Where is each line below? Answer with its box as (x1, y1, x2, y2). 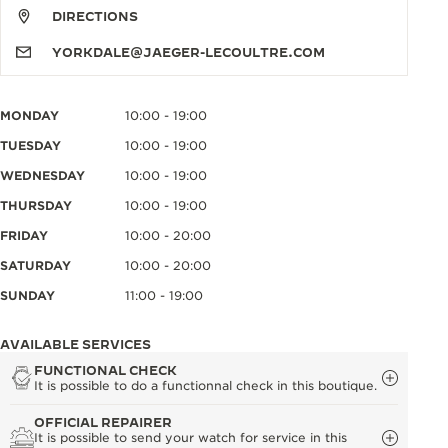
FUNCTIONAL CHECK (34, 363, 177, 377)
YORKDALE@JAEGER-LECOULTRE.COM (52, 45, 325, 59)
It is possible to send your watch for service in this (34, 430, 347, 445)
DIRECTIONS (52, 9, 138, 23)
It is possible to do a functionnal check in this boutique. (34, 378, 377, 393)
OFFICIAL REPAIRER (34, 415, 172, 429)
